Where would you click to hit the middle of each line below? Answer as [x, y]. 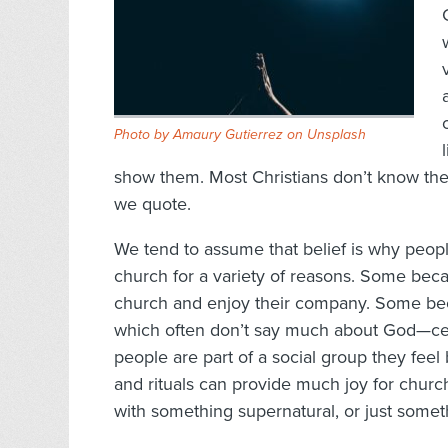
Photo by [143, 135]
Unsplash [336, 135]
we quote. [152, 204]
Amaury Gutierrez [228, 135]
